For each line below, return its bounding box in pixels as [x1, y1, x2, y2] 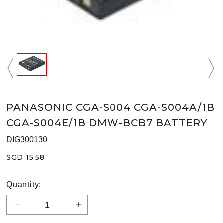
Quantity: [6, 180, 42, 189]
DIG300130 [6, 135, 47, 144]
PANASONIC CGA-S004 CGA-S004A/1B [6, 101, 215, 113]
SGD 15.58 [6, 153, 45, 162]
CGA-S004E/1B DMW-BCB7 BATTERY [6, 117, 207, 129]
